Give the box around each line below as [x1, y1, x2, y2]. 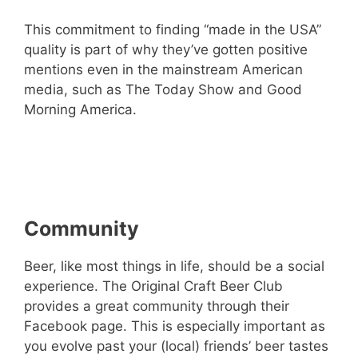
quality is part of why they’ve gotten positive [24, 41, 308, 58]
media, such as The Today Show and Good [24, 81, 302, 97]
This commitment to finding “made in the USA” [24, 21, 321, 38]
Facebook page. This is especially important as [24, 317, 325, 334]
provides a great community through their [24, 297, 289, 314]
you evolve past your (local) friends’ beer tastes [24, 337, 328, 354]
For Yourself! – [129, 169, 229, 186]
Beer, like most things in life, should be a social [24, 257, 324, 274]
